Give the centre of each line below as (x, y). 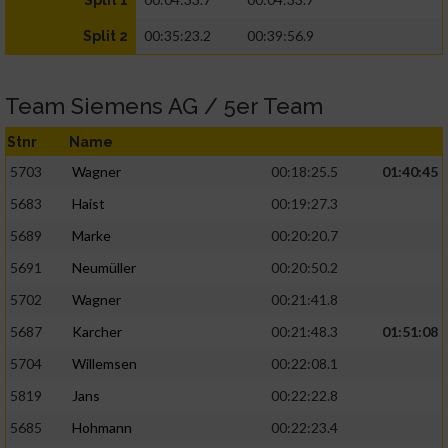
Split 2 (105, 36)
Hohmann (102, 428)
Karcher (97, 332)
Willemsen (104, 364)
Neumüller (104, 268)
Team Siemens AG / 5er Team (164, 106)
